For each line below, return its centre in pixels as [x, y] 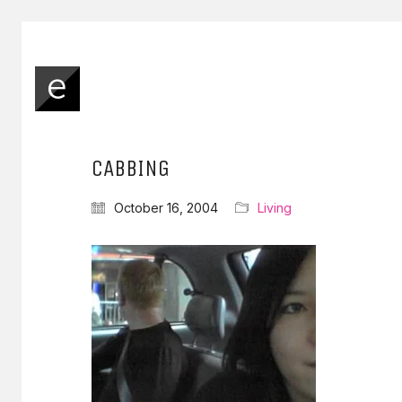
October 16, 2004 [166, 208]
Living [275, 208]
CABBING [131, 168]
